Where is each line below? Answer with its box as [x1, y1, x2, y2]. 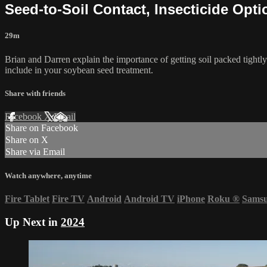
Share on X [5, 135, 48, 145]
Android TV [124, 194, 175, 204]
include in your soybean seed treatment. [5, 64, 153, 75]
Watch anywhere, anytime [5, 171, 92, 181]
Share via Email [5, 147, 65, 157]
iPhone [177, 194, 205, 204]
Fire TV [52, 194, 85, 204]
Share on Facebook [5, 123, 78, 133]
